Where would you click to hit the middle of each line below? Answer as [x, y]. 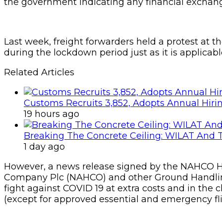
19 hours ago [52, 114]
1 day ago [44, 146]
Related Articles [39, 72]
